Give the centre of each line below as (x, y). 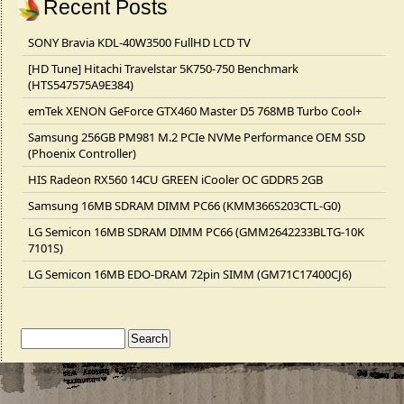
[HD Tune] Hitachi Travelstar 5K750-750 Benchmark (163, 69)
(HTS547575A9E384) (81, 85)
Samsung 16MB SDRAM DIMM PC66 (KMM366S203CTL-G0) (184, 206)
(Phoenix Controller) (82, 153)
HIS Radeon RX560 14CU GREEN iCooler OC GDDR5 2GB (175, 179)
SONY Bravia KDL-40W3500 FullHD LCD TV (139, 42)
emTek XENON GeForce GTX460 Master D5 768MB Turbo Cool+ (195, 111)
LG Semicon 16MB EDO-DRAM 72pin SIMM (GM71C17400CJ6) (190, 274)
